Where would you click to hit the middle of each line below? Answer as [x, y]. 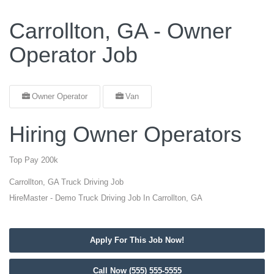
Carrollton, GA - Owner [120, 31]
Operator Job [73, 55]
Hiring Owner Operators [125, 134]
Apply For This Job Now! [137, 240]
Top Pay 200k [34, 160]
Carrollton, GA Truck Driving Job [66, 182]
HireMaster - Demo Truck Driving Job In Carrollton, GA [106, 198]
